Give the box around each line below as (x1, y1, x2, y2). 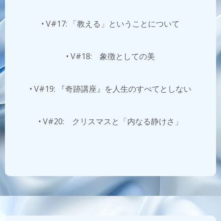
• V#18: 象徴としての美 (66, 51, 155, 62)
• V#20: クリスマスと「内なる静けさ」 (38, 116, 183, 127)
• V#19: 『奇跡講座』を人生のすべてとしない (30, 83, 191, 94)
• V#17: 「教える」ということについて (41, 18, 180, 29)
